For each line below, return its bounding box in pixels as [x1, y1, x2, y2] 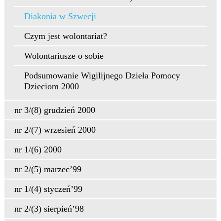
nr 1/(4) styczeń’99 [14, 184, 82, 194]
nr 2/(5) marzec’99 [14, 164, 81, 174]
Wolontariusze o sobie [24, 51, 104, 61]
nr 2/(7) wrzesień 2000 [14, 125, 96, 135]
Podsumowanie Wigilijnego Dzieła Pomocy [24, 71, 180, 80]
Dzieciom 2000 [24, 81, 79, 91]
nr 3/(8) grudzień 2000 [14, 105, 95, 115]
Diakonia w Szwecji [24, 11, 96, 21]
